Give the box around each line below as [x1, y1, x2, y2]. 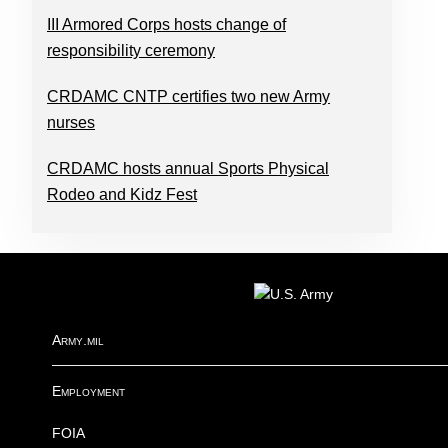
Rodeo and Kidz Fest [47, 186, 197, 203]
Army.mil [52, 332, 104, 348]
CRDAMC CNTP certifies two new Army [47, 88, 330, 105]
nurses [47, 114, 95, 131]
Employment [52, 383, 125, 399]
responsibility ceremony [47, 42, 215, 59]
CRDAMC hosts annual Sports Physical [47, 160, 329, 177]
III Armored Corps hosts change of [47, 16, 286, 33]
